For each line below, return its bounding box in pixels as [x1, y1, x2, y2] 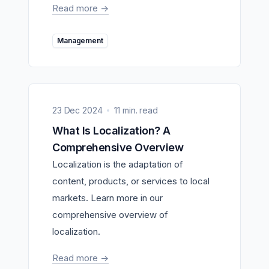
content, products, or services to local [52, 175, 210, 187]
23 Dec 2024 [52, 104, 103, 115]
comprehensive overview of [52, 208, 168, 220]
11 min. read [114, 104, 158, 115]
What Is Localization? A [52, 124, 63, 137]
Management [63, 35, 103, 45]
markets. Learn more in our [52, 192, 163, 204]
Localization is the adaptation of [52, 158, 183, 170]
